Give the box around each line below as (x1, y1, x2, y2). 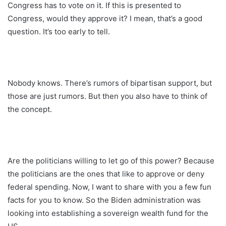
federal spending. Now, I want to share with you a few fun (8, 182, 211, 192)
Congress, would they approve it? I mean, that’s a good (8, 13, 202, 23)
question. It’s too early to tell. (8, 26, 110, 36)
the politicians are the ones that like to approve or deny (8, 168, 204, 179)
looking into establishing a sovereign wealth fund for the (8, 208, 208, 218)
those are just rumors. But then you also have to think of (8, 91, 207, 101)
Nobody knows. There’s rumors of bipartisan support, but (8, 78, 212, 88)
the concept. (8, 104, 52, 114)
